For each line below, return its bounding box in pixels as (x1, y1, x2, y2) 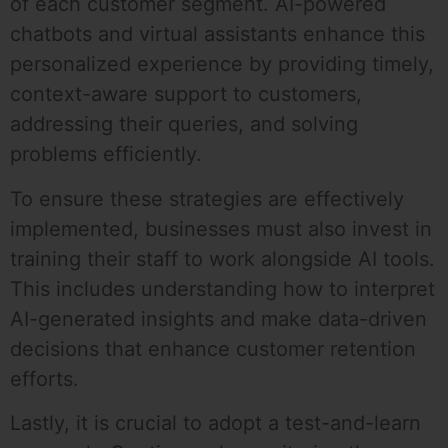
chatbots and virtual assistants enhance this (10, 22, 425, 47)
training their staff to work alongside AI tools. (10, 246, 435, 271)
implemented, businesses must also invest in (10, 216, 432, 241)
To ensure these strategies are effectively (10, 186, 404, 211)
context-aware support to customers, (10, 82, 362, 107)
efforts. (10, 366, 79, 391)
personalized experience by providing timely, (10, 52, 434, 77)
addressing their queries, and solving (10, 112, 358, 137)
